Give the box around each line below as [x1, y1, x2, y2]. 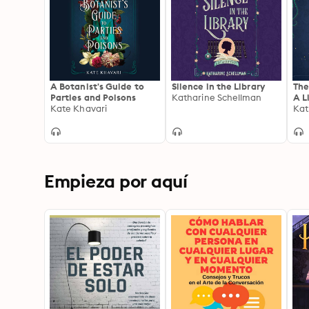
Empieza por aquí [44, 170, 188, 192]
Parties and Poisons [50, 92, 137, 103]
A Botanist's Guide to [50, 81, 144, 92]
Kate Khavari [50, 103, 107, 114]
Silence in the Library [172, 81, 265, 92]
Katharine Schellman [172, 92, 262, 103]
